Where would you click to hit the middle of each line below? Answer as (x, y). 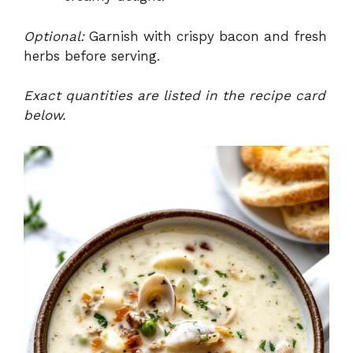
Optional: (54, 36)
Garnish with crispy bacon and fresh (206, 36)
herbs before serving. (92, 56)
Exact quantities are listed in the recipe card (175, 96)
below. (45, 115)
